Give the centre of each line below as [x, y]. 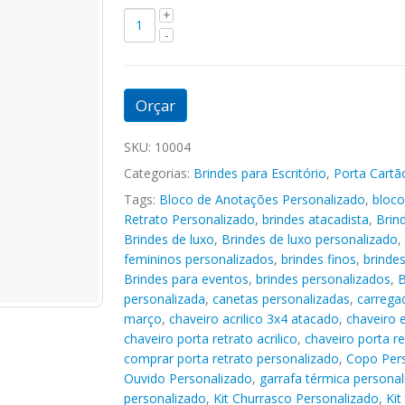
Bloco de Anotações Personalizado [262, 199]
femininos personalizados [198, 259]
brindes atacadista [315, 219]
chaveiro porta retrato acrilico [210, 338]
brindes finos [318, 259]
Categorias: [158, 173]
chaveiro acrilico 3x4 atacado [254, 318]
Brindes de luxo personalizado [309, 239]
